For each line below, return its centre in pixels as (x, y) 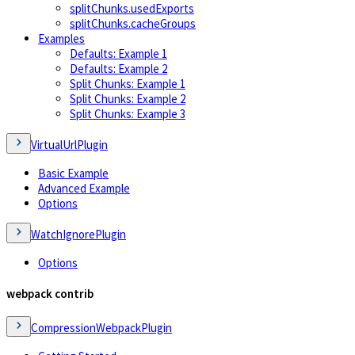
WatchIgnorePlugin (78, 234)
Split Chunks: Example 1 (128, 83)
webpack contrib (50, 293)
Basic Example (73, 173)
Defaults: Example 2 (118, 68)
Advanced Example (84, 188)
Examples (61, 38)
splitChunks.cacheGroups (133, 23)
